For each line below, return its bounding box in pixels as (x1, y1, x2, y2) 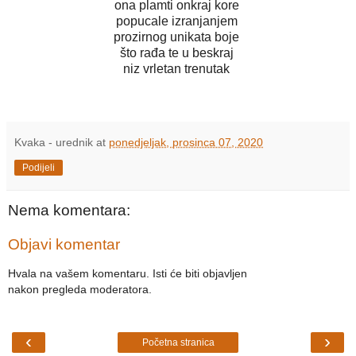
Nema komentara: (8, 201, 130, 219)
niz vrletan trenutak (123, 61, 233, 75)
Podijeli (22, 161, 55, 173)
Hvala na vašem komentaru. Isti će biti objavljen (8, 266, 247, 280)
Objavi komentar (8, 236, 120, 253)
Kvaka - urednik (14, 135, 93, 149)
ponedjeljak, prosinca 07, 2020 (109, 135, 263, 149)
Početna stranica (141, 336, 215, 348)
